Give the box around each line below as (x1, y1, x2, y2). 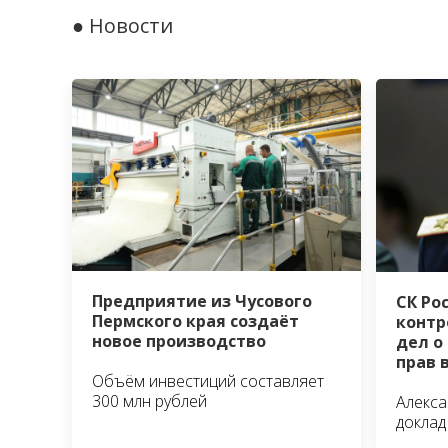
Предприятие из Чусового (92, 290, 312, 313)
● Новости (72, 11, 173, 39)
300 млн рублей (92, 390, 207, 413)
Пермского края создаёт (92, 310, 299, 333)
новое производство (92, 330, 266, 353)
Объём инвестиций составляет (92, 370, 324, 393)
